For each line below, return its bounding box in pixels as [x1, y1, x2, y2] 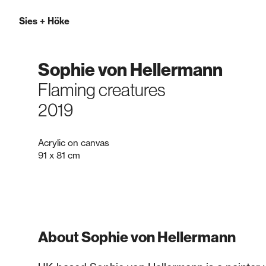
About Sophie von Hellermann [38, 227, 236, 246]
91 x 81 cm [38, 150, 80, 161]
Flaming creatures [38, 78, 166, 101]
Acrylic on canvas [38, 137, 109, 148]
